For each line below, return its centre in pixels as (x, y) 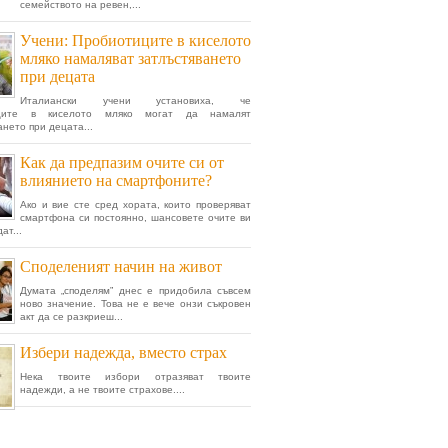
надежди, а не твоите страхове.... (102, 389)
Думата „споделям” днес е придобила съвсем (135, 290)
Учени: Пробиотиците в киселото (135, 40)
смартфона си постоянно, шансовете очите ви (135, 217)
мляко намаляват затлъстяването (130, 58)
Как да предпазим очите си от (122, 162)
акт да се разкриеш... (71, 316)
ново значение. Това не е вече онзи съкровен (135, 303)
